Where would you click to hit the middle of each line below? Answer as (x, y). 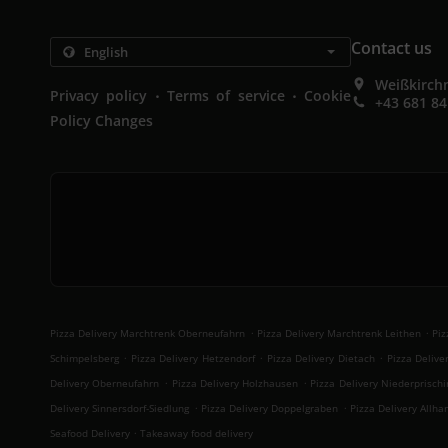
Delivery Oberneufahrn (105, 383)
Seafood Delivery (91, 433)
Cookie (328, 95)
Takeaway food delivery (196, 433)
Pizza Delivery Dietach (320, 358)
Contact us (392, 48)
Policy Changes (101, 120)
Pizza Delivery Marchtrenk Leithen (339, 333)
